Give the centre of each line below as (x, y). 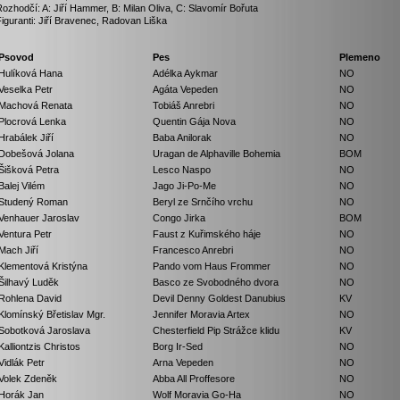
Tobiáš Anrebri (183, 105)
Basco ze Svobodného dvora (216, 282)
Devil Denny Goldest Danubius (219, 298)
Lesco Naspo (182, 169)
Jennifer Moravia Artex (201, 314)
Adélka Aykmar (185, 73)
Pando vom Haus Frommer (212, 266)
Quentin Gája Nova (194, 121)
